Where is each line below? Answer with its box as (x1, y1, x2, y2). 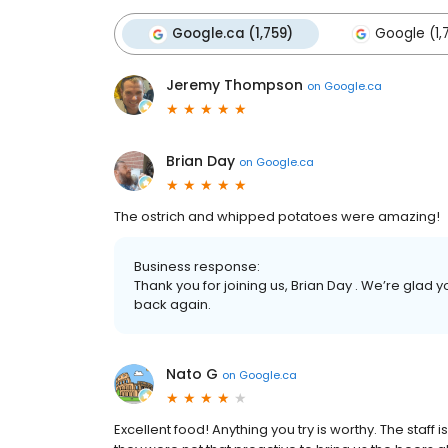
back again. (134, 295, 211, 314)
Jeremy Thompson (166, 75, 303, 95)
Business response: (134, 257, 260, 276)
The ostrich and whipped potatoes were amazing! (114, 207, 440, 226)
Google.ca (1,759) (172, 24, 293, 43)
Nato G (166, 364, 218, 384)
